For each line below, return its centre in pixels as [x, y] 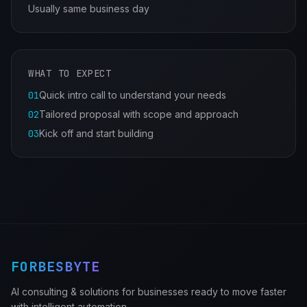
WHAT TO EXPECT [70, 73]
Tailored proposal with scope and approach [139, 114]
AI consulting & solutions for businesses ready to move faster [149, 292]
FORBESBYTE [56, 267]
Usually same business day [89, 9]
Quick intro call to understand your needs [133, 95]
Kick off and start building [96, 133]
